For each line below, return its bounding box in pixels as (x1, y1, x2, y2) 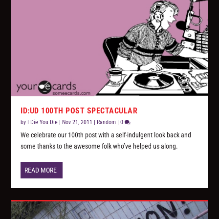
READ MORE (24, 166, 57, 174)
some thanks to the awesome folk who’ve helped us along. (21, 142, 178, 150)
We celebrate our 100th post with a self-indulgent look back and (21, 131, 192, 139)
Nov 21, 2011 (62, 118, 93, 126)
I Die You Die (27, 118, 58, 126)
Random (97, 118, 116, 126)
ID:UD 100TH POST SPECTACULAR (21, 106, 138, 115)
